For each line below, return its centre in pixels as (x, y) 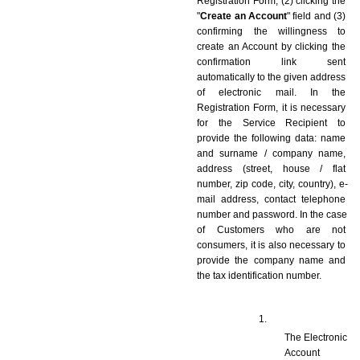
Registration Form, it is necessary (271, 107)
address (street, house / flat (271, 168)
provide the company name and (271, 260)
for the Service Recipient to (271, 123)
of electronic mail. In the (271, 92)
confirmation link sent (271, 61)
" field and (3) (317, 16)
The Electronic (315, 337)
